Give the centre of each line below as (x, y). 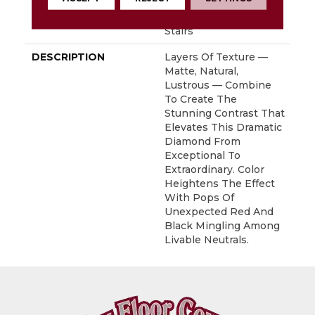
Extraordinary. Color (214, 170)
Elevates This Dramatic (223, 128)
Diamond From (202, 142)
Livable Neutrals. (207, 240)
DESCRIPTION (68, 57)
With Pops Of (199, 198)
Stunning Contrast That (225, 114)
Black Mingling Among (222, 226)
